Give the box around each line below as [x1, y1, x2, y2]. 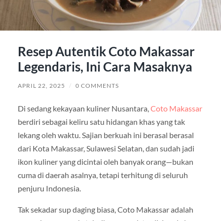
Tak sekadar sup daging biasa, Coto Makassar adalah [17, 204, 193, 214]
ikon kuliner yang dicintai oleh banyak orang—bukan [17, 156, 193, 166]
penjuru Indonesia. [17, 183, 81, 193]
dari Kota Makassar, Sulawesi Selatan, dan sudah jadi [17, 143, 194, 153]
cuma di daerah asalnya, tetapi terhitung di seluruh [17, 170, 188, 180]
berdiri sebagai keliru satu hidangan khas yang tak [17, 116, 185, 126]
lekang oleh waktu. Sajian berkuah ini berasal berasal [17, 130, 194, 140]
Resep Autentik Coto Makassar [17, 43, 195, 59]
